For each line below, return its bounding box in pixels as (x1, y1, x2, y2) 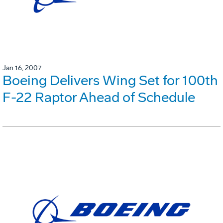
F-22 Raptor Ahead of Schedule (2, 89, 195, 106)
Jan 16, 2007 (2, 64, 41, 73)
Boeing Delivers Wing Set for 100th (2, 72, 218, 89)
